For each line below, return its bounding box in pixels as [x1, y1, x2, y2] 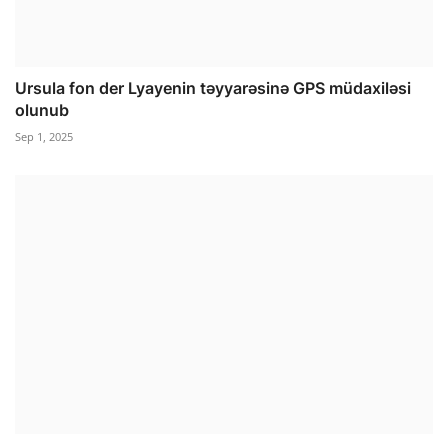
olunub [15, 99, 69, 120]
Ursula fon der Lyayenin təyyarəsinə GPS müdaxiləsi [15, 77, 411, 98]
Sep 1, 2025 [15, 128, 73, 144]
